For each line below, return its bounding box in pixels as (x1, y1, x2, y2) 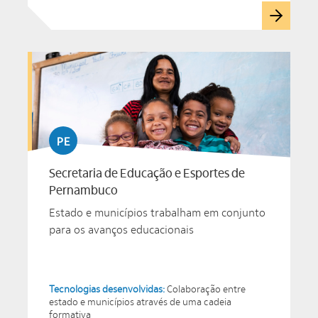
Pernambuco (49, 183, 118, 198)
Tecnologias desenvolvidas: (49, 283, 167, 295)
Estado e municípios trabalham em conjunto (49, 207, 265, 219)
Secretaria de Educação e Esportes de (49, 166, 245, 181)
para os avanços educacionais (49, 224, 194, 236)
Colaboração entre (167, 283, 246, 295)
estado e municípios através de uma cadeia (49, 296, 231, 308)
